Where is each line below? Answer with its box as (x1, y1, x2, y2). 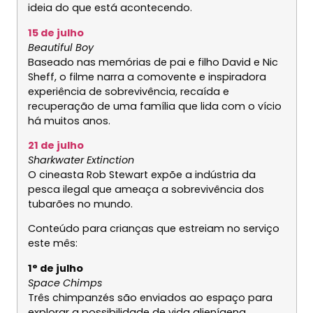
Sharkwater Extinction (27, 152, 134, 167)
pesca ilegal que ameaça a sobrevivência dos (27, 182, 264, 196)
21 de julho (27, 138, 84, 152)
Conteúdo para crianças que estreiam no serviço (27, 221, 279, 236)
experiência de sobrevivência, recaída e (27, 84, 229, 99)
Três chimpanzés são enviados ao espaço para (27, 290, 272, 305)
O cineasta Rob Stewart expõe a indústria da (27, 167, 256, 182)
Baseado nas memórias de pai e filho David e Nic (27, 54, 278, 69)
